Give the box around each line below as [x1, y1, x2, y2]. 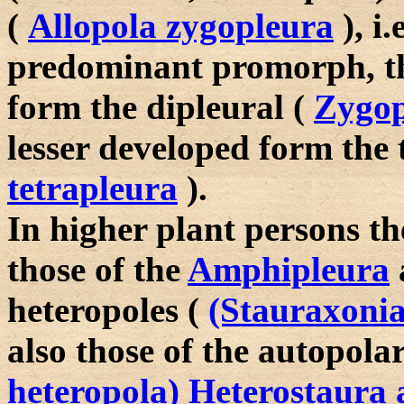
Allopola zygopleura [28, 6, 334, 45]
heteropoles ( [7, 290, 208, 329]
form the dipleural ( [7, 87, 314, 126]
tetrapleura [7, 169, 178, 207]
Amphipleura [188, 250, 390, 289]
